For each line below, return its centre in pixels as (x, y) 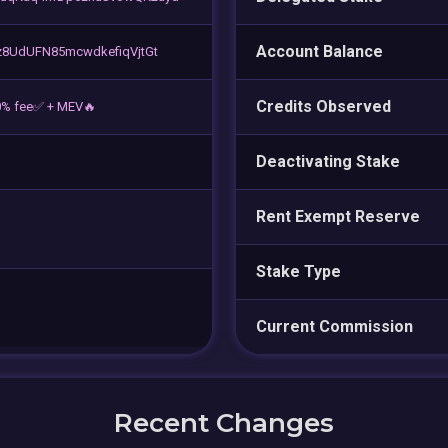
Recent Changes (224, 422)
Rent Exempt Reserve (338, 216)
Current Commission (334, 326)
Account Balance (319, 51)
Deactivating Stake (328, 161)
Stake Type (298, 271)
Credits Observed (323, 106)
